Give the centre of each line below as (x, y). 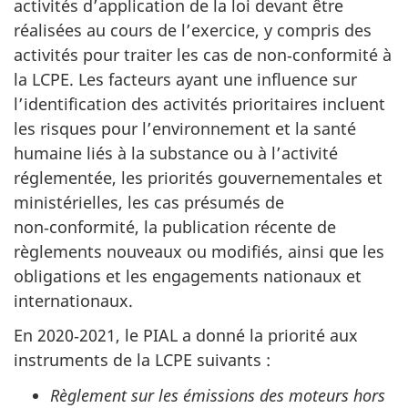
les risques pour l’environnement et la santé (185, 128)
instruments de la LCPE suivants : (142, 360)
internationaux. (73, 300)
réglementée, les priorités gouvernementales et (198, 177)
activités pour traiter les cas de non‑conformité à (203, 54)
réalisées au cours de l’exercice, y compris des (193, 30)
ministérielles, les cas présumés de (149, 202)
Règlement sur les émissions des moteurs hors (218, 395)
